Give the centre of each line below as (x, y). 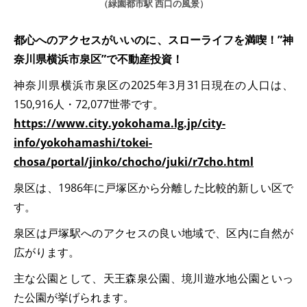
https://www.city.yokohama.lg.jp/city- (120, 124)
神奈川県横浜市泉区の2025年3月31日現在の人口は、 (153, 85)
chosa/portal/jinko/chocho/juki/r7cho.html (134, 162)
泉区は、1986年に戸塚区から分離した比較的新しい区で (153, 188)
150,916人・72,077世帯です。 (89, 105)
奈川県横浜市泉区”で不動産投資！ (98, 59)
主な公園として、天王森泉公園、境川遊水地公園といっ (153, 279)
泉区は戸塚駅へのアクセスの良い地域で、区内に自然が (153, 233)
